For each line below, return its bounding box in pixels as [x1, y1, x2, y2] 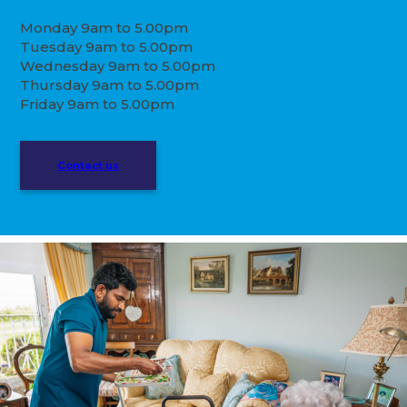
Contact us [57, 158, 120, 172]
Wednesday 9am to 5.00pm [20, 56, 216, 74]
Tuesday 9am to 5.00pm [20, 37, 194, 55]
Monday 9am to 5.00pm [20, 18, 189, 36]
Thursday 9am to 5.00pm [20, 75, 200, 94]
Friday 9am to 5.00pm [20, 94, 175, 113]
